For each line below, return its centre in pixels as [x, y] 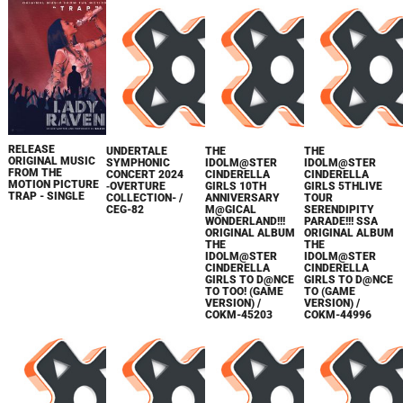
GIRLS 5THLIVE [344, 186]
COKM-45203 [239, 314]
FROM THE [35, 172]
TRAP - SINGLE [46, 196]
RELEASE [31, 149]
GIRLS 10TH [236, 186]
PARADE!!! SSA [341, 221]
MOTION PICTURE [53, 184]
